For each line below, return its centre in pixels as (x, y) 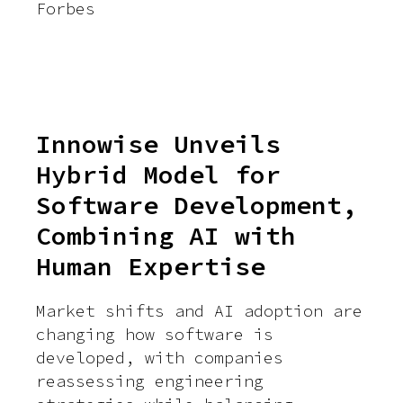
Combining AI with (166, 236)
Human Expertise (151, 267)
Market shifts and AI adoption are (199, 311)
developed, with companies (160, 358)
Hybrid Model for (158, 175)
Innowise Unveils (158, 144)
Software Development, (197, 206)
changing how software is (155, 335)
